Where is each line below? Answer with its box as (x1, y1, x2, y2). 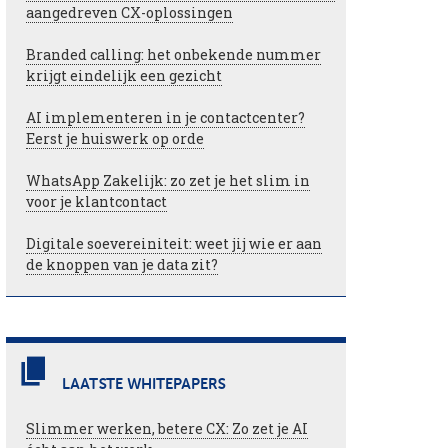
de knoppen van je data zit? (26, 255, 218, 274)
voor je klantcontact (26, 192, 167, 211)
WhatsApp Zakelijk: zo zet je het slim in (26, 171, 310, 190)
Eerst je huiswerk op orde (26, 129, 204, 148)
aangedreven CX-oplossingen (26, 3, 233, 22)
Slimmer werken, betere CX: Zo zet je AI (26, 419, 308, 438)
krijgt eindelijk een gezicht (26, 66, 222, 85)
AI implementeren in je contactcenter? (26, 108, 305, 127)
